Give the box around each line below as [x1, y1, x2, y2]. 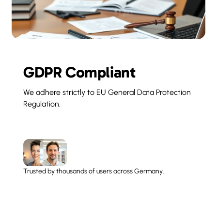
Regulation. [23, 99, 61, 108]
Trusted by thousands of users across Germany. [23, 167, 164, 175]
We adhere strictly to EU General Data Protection [23, 88, 191, 97]
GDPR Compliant [23, 63, 136, 81]
